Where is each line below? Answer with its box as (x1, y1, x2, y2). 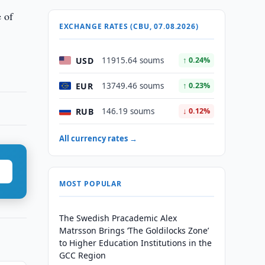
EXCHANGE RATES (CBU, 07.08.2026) (59, 21, 199, 31)
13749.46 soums (101, 80, 164, 91)
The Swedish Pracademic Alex (59, 212, 177, 224)
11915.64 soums (101, 55, 164, 66)
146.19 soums (101, 106, 154, 117)
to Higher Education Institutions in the (59, 237, 212, 248)
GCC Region (59, 250, 106, 261)
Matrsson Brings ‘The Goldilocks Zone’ (59, 225, 209, 236)
